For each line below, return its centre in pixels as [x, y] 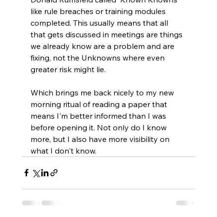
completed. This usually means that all [100, 23]
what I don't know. [63, 150]
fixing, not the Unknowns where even [98, 57]
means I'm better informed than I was [99, 116]
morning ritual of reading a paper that [100, 104]
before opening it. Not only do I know [99, 127]
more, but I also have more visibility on [101, 139]
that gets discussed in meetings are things [107, 34]
